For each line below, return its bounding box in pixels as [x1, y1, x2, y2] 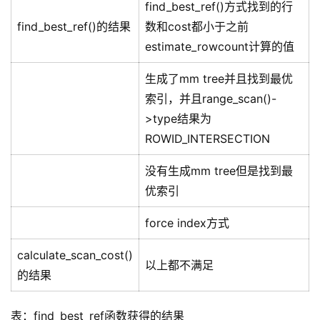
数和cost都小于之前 [145, 19, 249, 34]
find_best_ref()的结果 [17, 19, 131, 34]
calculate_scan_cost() [17, 248, 133, 263]
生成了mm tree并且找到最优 [145, 71, 293, 86]
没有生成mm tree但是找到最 [145, 164, 293, 179]
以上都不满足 [145, 258, 214, 273]
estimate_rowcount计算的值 [145, 39, 294, 54]
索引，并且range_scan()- [145, 91, 276, 106]
